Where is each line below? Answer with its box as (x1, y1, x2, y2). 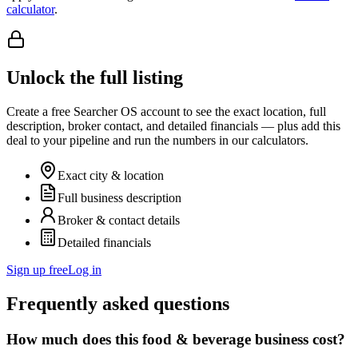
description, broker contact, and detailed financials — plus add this (6, 119, 340, 133)
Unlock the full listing (6, 67, 183, 89)
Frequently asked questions (6, 293, 229, 315)
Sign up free (6, 263, 68, 277)
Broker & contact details (58, 213, 180, 228)
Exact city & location (58, 169, 164, 183)
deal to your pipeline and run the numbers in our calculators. (6, 133, 308, 148)
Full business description (58, 191, 181, 205)
